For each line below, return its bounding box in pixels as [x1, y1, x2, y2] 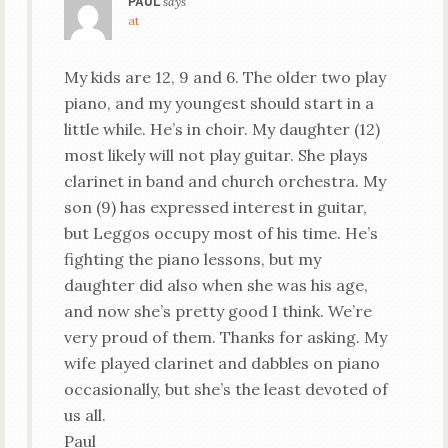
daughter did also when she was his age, [63, 275, 368, 295]
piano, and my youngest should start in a [63, 93, 374, 113]
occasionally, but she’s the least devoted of [63, 379, 388, 399]
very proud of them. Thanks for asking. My [63, 327, 387, 347]
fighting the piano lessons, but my [63, 249, 321, 269]
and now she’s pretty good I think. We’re [63, 301, 372, 321]
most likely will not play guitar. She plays [63, 145, 368, 165]
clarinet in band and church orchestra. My [63, 171, 386, 191]
